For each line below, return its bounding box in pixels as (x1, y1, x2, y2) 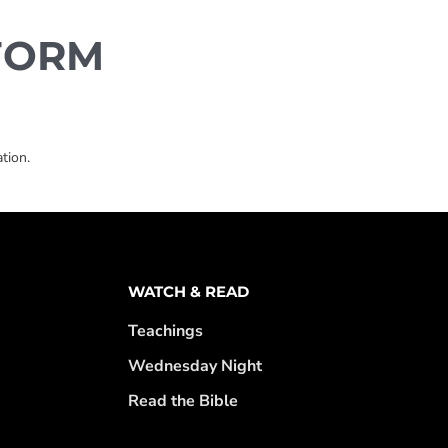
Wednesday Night (128, 354, 263, 377)
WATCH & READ (128, 281, 250, 301)
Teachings (128, 319, 204, 342)
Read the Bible (128, 389, 239, 412)
